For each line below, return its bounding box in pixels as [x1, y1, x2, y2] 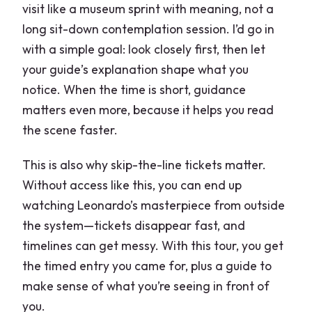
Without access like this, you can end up [22, 176, 242, 193]
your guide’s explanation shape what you [22, 61, 249, 77]
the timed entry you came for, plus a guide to [22, 257, 272, 274]
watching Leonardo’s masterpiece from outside [22, 196, 286, 213]
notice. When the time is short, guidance [22, 81, 247, 97]
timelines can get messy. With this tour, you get [22, 237, 284, 253]
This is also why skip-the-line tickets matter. [22, 156, 267, 173]
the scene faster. [22, 121, 118, 138]
